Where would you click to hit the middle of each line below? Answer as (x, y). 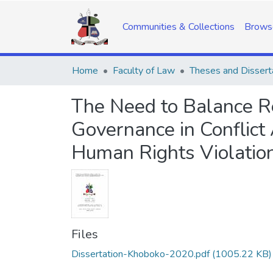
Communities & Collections (179, 27)
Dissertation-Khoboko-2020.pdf (140, 254)
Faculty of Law (144, 71)
